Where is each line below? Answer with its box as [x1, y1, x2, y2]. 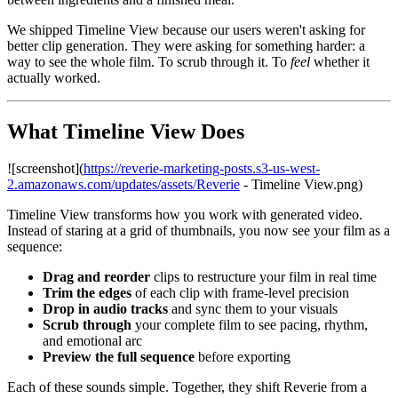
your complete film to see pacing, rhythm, [131, 317, 368, 333]
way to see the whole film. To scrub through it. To [7, 53, 291, 69]
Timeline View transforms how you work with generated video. [7, 207, 362, 223]
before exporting [195, 349, 291, 365]
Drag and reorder [43, 269, 150, 285]
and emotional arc [43, 333, 142, 349]
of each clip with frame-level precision [131, 285, 349, 301]
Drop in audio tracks [43, 301, 168, 317]
